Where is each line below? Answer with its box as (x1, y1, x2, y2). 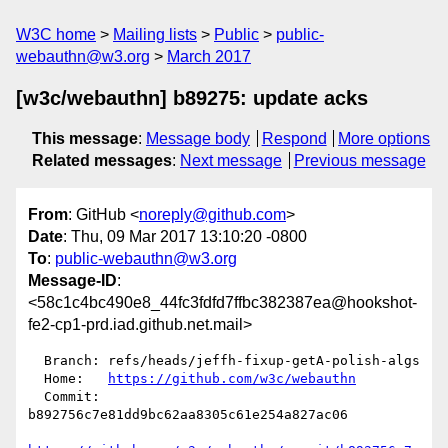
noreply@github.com (139, 206, 286, 224)
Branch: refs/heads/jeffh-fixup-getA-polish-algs (28, 353, 44, 369)
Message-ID (28, 272, 117, 290)
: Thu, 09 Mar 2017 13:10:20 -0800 (63, 228, 307, 246)
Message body (146, 130, 250, 147)
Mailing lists (113, 26, 197, 43)
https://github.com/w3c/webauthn (108, 371, 356, 387)
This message (32, 130, 138, 147)
